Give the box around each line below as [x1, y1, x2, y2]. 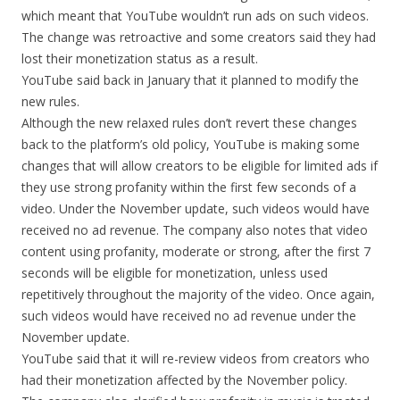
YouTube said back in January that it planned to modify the [21, 71, 359, 88]
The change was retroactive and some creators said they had [21, 29, 376, 46]
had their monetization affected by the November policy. [21, 371, 347, 388]
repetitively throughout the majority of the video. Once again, [21, 286, 375, 303]
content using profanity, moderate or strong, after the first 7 [21, 243, 371, 260]
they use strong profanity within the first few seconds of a [21, 179, 356, 196]
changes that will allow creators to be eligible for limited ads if [21, 157, 378, 174]
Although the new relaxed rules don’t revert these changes [21, 114, 357, 131]
